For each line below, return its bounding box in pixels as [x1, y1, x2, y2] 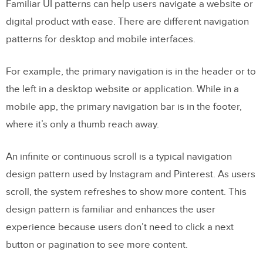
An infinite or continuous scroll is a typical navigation [6, 150, 232, 163]
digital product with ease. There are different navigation [6, 15, 249, 28]
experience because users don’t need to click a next [6, 221, 234, 233]
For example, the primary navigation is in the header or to [6, 65, 256, 77]
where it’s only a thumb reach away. [6, 118, 159, 130]
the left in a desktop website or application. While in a [6, 83, 239, 95]
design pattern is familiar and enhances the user [6, 203, 215, 215]
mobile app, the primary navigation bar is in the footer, [6, 100, 242, 113]
